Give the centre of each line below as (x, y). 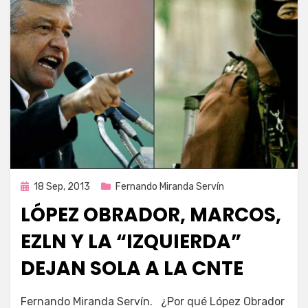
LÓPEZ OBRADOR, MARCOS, (151, 214)
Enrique (67, 296)
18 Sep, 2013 (62, 186)
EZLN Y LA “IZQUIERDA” (131, 241)
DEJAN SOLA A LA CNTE (132, 268)
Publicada (42, 186)
